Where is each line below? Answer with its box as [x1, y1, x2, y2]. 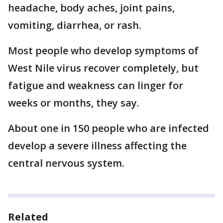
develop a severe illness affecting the [8, 139, 187, 153]
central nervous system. [8, 156, 124, 170]
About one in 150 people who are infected [8, 121, 209, 135]
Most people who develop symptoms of [8, 44, 199, 58]
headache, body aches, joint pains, [8, 1, 175, 15]
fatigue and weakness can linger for [8, 79, 183, 93]
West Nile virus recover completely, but [8, 61, 199, 75]
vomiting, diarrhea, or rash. [8, 18, 144, 32]
